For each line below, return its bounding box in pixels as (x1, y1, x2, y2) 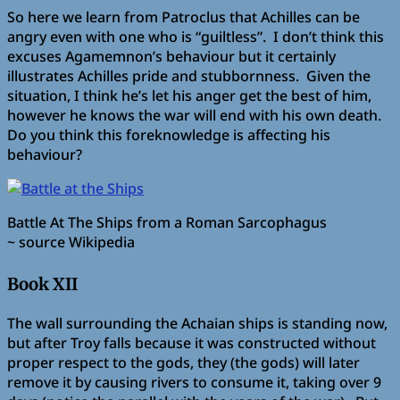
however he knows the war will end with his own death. (7, 104, 385, 125)
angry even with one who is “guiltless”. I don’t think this (7, 26, 384, 46)
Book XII (7, 273, 78, 295)
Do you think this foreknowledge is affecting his (7, 124, 330, 145)
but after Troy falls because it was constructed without (7, 332, 376, 353)
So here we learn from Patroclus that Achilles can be (7, 6, 360, 27)
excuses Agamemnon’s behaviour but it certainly (7, 46, 336, 66)
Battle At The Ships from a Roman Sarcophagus (7, 212, 327, 232)
